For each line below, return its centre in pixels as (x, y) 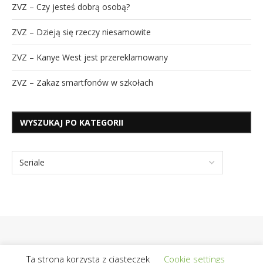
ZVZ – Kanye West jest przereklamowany (90, 57)
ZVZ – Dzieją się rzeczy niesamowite (81, 32)
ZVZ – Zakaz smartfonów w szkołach (82, 82)
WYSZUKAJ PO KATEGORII (72, 122)
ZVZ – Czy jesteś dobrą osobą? (71, 7)
